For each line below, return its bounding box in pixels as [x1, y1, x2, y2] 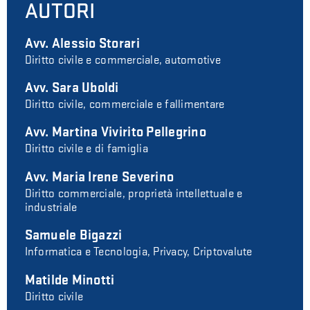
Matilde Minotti [24, 271, 115, 289]
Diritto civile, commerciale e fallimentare [24, 98, 225, 112]
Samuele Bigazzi [24, 227, 122, 244]
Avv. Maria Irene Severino [24, 168, 174, 185]
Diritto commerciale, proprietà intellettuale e [24, 186, 243, 201]
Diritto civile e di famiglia [24, 142, 148, 156]
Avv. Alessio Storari [24, 35, 140, 52]
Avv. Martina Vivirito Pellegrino [24, 124, 206, 141]
